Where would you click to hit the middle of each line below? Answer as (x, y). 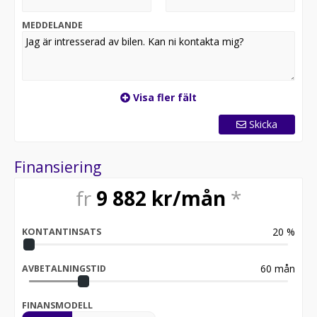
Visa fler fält (163, 97)
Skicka (263, 124)
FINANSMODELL (57, 305)
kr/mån (189, 198)
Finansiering (58, 167)
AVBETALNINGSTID (64, 268)
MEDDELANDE (52, 25)
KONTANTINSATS (62, 232)
